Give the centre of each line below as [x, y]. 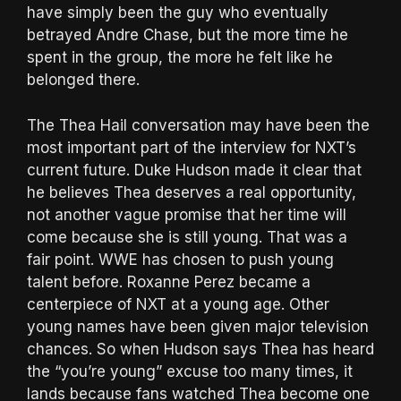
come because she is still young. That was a [187, 237]
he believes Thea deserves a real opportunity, [192, 192]
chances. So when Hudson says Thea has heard [200, 349]
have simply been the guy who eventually [178, 13]
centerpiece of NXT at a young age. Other [178, 304]
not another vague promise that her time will [187, 214]
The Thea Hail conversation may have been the [198, 125]
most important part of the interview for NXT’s [192, 147]
